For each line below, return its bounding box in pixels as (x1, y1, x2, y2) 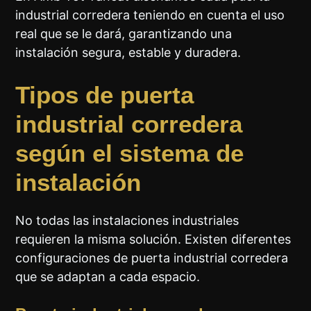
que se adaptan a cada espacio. (15, 269, 201, 285)
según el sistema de (15, 140, 244, 167)
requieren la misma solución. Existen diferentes (15, 232, 292, 247)
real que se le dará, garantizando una (15, 26, 233, 42)
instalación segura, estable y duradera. (15, 45, 242, 60)
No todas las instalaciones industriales (15, 213, 239, 228)
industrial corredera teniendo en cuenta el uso (15, 8, 285, 23)
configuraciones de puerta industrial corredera (15, 251, 289, 266)
